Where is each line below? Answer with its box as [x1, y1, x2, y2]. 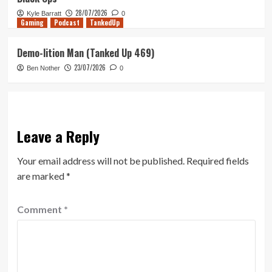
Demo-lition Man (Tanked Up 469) [16, 46, 154, 61]
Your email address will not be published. [16, 155, 185, 167]
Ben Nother [26, 64, 60, 72]
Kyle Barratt [26, 10, 61, 18]
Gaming [20, 18, 44, 28]
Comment [16, 203, 64, 216]
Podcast [53, 18, 80, 28]
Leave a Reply [16, 125, 100, 148]
